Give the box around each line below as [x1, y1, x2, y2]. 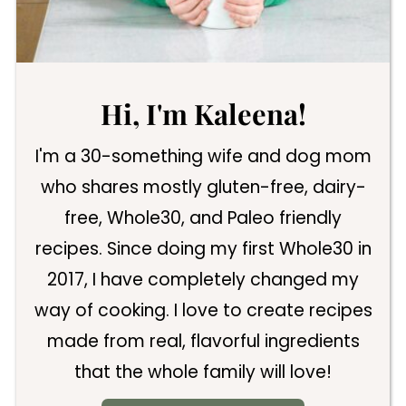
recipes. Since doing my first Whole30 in [34, 237, 372, 262]
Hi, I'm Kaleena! [100, 95, 306, 133]
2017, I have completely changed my [47, 267, 359, 293]
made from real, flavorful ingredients [46, 329, 360, 354]
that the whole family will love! [74, 360, 332, 385]
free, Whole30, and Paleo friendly [64, 206, 342, 231]
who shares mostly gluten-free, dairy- [40, 175, 366, 200]
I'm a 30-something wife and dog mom [34, 144, 372, 169]
